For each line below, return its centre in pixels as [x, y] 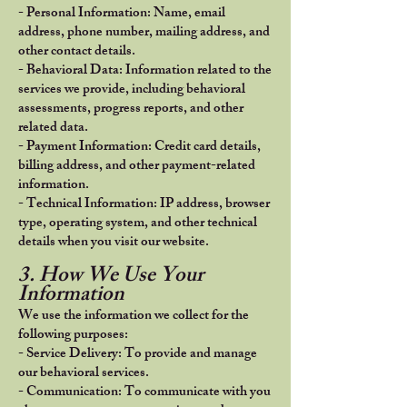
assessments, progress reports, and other [131, 109]
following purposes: [73, 336]
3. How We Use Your [111, 278]
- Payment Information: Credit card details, [139, 148]
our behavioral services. [84, 374]
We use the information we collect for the [134, 317]
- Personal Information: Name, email [122, 14]
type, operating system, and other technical [138, 224]
